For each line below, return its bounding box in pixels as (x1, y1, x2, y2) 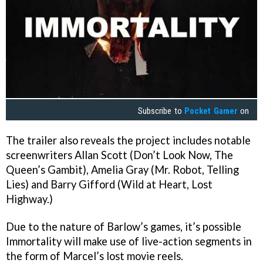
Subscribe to (138, 106, 185, 117)
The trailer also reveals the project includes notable (6, 134, 251, 147)
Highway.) (6, 193, 53, 205)
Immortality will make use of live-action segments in (6, 234, 252, 248)
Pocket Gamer (184, 106, 238, 117)
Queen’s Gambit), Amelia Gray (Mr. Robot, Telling (6, 163, 239, 176)
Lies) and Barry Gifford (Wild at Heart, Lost (6, 178, 213, 191)
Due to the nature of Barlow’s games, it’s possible (6, 220, 241, 233)
